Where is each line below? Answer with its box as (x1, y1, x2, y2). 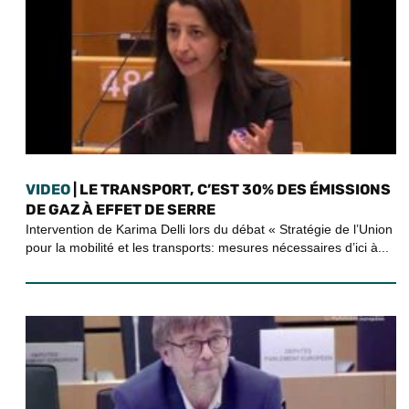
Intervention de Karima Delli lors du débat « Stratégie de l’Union (26, 222, 393, 237)
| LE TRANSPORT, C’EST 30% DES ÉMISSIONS (70, 181, 391, 199)
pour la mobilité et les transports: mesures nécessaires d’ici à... (26, 240, 389, 256)
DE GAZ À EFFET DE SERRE (26, 201, 215, 219)
